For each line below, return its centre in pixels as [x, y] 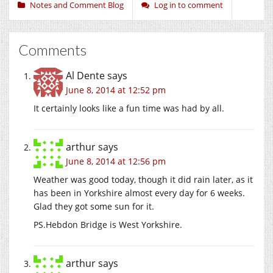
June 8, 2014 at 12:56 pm [116, 161]
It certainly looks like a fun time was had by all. [129, 108]
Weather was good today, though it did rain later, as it [143, 179]
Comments [52, 49]
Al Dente [85, 75]
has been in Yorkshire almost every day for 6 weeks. [139, 193]
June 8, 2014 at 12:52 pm [116, 90]
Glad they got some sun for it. [94, 206]
